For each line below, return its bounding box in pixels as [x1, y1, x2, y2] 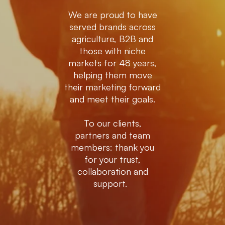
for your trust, [84, 154, 141, 165]
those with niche [79, 45, 146, 56]
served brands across [69, 21, 156, 32]
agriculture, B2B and [72, 33, 153, 44]
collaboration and [77, 166, 148, 177]
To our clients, [83, 118, 142, 129]
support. [93, 178, 132, 189]
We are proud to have [68, 9, 157, 20]
